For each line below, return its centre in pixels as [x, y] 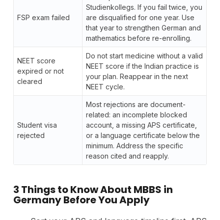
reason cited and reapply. [127, 156]
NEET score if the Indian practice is [142, 66]
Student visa [37, 125]
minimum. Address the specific [134, 145]
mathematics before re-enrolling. [138, 38]
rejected [31, 135]
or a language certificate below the [143, 135]
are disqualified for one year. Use [140, 17]
